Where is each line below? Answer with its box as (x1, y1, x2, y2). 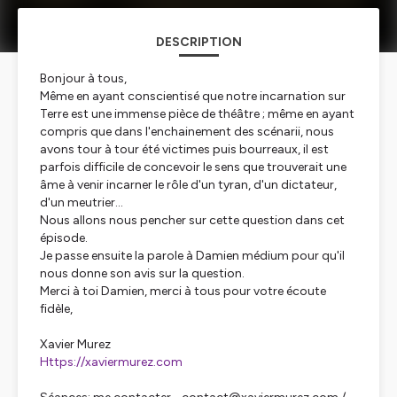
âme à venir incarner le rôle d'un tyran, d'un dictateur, (40, 177, 337, 192)
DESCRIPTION (155, 35, 242, 50)
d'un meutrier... (40, 195, 123, 210)
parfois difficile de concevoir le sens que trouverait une (40, 160, 346, 175)
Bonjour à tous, (40, 71, 127, 86)
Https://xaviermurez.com (40, 354, 183, 370)
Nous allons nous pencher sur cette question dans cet (40, 213, 345, 228)
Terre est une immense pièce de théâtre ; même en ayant (40, 106, 354, 121)
